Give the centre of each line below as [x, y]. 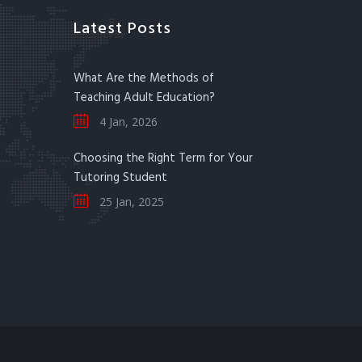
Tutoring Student [120, 178]
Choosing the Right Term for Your [163, 158]
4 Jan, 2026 [127, 122]
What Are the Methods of [144, 78]
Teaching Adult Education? [144, 98]
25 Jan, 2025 [130, 202]
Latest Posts [122, 29]
